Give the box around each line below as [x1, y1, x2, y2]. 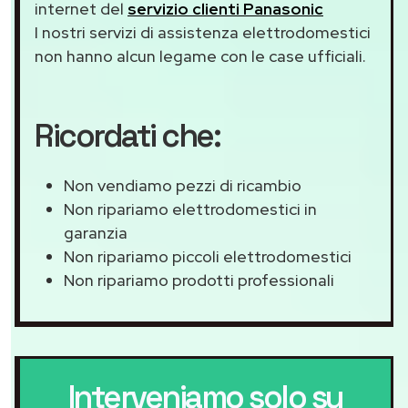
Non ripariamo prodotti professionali [64, 270, 334, 291]
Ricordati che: [35, 116, 219, 157]
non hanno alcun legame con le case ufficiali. [35, 46, 366, 67]
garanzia [64, 222, 127, 244]
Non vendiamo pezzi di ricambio [64, 175, 301, 197]
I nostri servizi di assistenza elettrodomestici [35, 22, 371, 44]
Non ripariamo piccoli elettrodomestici [64, 246, 352, 268]
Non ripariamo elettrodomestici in [64, 199, 317, 220]
